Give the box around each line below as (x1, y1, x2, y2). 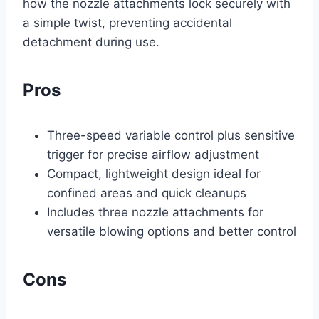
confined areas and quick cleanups (47, 186, 246, 201)
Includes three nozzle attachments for (47, 205, 263, 220)
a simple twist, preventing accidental (23, 16, 232, 31)
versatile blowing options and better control (47, 224, 296, 239)
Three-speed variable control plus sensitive (47, 128, 295, 143)
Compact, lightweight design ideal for (47, 167, 261, 182)
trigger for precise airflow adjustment (47, 147, 259, 162)
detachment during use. (23, 35, 159, 50)
